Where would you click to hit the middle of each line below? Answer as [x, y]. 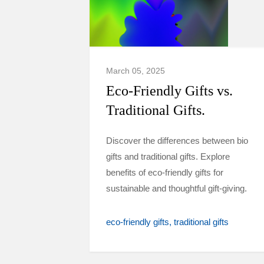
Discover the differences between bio [177, 141]
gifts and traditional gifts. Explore [168, 156]
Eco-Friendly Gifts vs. [169, 91]
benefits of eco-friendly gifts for [165, 172]
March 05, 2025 [136, 71]
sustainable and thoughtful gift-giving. [176, 188]
